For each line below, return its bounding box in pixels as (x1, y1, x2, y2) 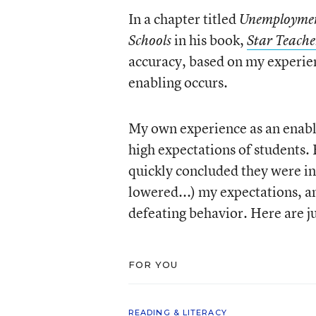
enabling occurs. (128, 73, 228, 92)
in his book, (171, 30, 247, 49)
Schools (128, 31, 171, 49)
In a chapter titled (128, 9, 239, 28)
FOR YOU (128, 259, 178, 270)
